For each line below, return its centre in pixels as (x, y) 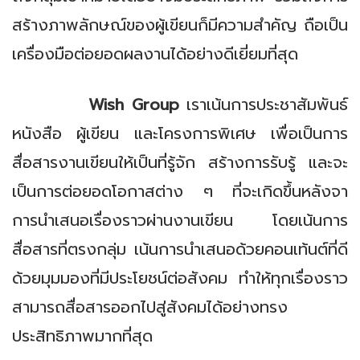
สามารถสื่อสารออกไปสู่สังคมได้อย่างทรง (150, 307)
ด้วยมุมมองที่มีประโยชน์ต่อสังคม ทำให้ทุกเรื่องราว (180, 278)
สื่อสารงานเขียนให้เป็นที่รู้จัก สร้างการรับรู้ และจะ (180, 162)
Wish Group (134, 104)
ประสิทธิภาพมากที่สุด (82, 336)
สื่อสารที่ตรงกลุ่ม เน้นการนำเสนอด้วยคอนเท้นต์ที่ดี (180, 249)
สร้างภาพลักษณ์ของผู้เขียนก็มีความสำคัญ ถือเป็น (180, 25)
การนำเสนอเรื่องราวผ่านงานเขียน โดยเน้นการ (180, 220)
